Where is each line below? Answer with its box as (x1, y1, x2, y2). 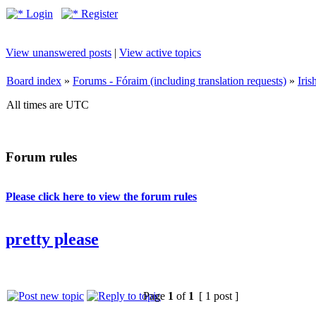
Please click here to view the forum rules (6, 190, 197, 203)
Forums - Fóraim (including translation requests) (73, 75, 286, 87)
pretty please (6, 230, 99, 249)
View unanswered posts (6, 47, 111, 59)
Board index (6, 75, 61, 87)
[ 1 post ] (196, 290, 241, 303)
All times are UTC (6, 99, 89, 111)
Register (78, 8, 118, 20)
